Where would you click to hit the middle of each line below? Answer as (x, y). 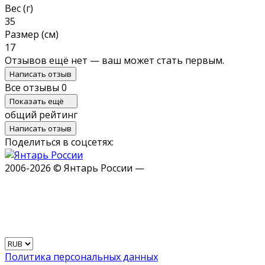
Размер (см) (32, 34)
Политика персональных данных (81, 256)
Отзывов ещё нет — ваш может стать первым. (114, 60)
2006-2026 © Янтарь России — (75, 168)
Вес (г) (19, 8)
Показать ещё (38, 101)
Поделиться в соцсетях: (59, 142)
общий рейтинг (41, 114)
